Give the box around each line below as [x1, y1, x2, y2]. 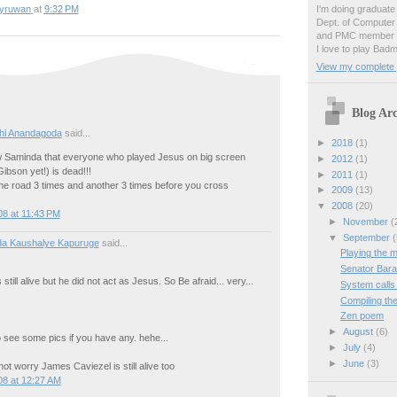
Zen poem [340, 310, 385, 322]
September [342, 231, 393, 243]
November [342, 215, 391, 227]
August [342, 326, 376, 338]
